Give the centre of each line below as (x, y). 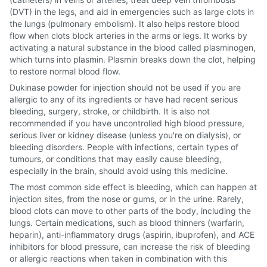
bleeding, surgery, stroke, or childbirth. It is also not (110, 111)
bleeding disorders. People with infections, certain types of (124, 147)
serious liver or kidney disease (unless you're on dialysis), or (125, 135)
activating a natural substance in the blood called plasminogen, (133, 47)
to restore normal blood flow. (65, 71)
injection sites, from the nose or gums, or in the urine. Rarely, (127, 199)
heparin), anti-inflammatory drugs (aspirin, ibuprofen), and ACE (132, 235)
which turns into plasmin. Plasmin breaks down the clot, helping (133, 59)
